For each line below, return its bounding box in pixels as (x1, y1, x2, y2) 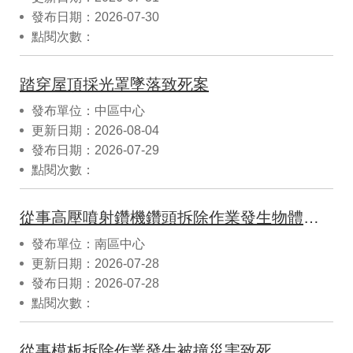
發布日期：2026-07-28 (32, 276, 159, 290)
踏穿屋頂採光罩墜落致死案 (20, 75, 209, 93)
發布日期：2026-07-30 (32, 9, 159, 24)
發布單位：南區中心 (32, 236, 145, 251)
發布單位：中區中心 (32, 103, 145, 117)
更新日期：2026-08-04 (32, 123, 159, 137)
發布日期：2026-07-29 (32, 143, 159, 157)
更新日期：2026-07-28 (32, 256, 159, 270)
